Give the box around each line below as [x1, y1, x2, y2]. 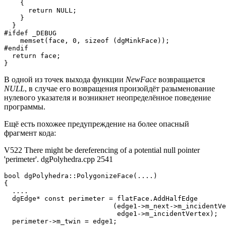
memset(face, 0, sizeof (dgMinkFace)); [4, 37, 169, 45]
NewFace [126, 75, 156, 84]
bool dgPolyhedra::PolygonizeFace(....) [4, 172, 157, 180]
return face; [4, 52, 61, 60]
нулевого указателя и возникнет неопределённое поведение [4, 93, 211, 102]
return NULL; [4, 7, 77, 15]
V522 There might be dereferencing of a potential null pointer [4, 146, 200, 155]
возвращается [156, 75, 205, 84]
